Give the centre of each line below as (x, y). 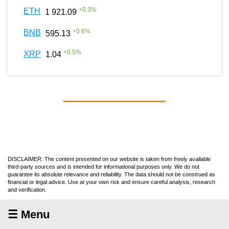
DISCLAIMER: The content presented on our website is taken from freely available (109, 159)
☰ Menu (29, 214)
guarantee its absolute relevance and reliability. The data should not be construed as (111, 174)
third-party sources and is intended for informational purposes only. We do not (104, 166)
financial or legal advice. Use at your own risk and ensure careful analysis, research (111, 182)
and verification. (27, 189)
